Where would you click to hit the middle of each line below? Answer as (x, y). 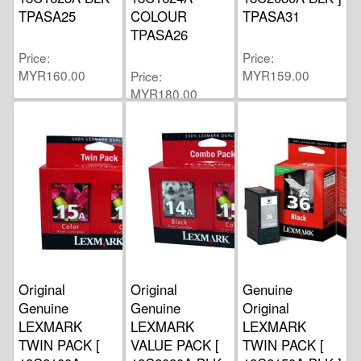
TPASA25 (48, 16)
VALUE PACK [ (175, 344)
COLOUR (159, 16)
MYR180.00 (164, 93)
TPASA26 (160, 34)
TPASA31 (272, 16)
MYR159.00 (276, 75)
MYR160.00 (52, 75)
